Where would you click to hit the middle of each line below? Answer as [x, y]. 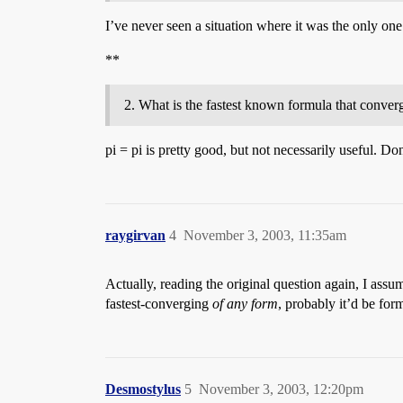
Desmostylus [143, 389]
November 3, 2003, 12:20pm [281, 389]
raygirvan [135, 235]
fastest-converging [159, 304]
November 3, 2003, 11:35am [265, 235]
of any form [245, 304]
